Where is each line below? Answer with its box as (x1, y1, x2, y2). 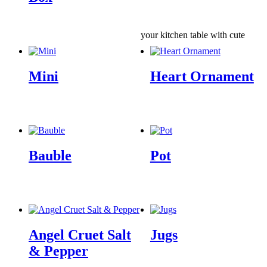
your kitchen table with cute (141, 30, 246, 41)
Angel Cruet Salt (29, 226, 131, 243)
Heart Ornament (150, 69, 254, 85)
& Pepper (29, 243, 88, 259)
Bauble (29, 147, 72, 163)
